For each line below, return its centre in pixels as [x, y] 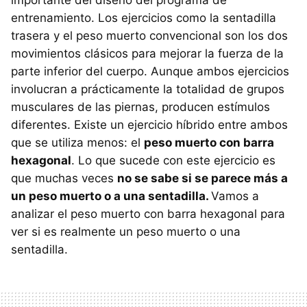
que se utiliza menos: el [77, 143]
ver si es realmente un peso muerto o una [126, 232]
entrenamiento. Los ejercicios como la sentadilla [144, 18]
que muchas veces [64, 179]
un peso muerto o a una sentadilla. [111, 196]
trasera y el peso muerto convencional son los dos [149, 36]
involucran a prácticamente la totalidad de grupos [148, 89]
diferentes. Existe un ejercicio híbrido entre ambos [149, 125]
